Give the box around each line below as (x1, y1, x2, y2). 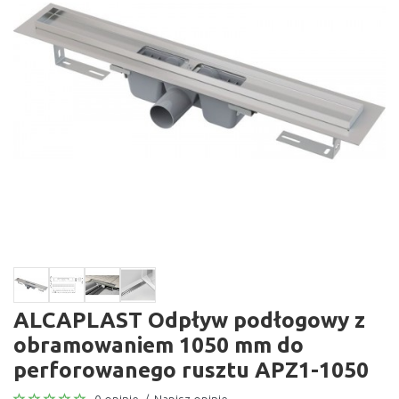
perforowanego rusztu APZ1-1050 (13, 357, 369, 382)
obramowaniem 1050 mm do (13, 332, 304, 357)
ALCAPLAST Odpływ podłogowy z (13, 307, 365, 332)
